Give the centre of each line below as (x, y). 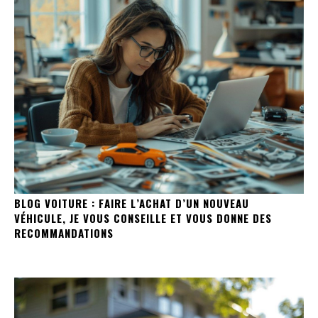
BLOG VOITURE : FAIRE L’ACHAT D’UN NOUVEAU (132, 203)
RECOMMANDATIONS (64, 233)
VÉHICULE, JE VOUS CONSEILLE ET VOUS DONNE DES (143, 218)
